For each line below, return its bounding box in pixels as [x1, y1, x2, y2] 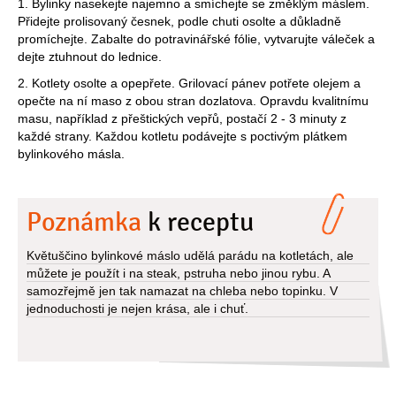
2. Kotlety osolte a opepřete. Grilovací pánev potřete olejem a [18, 76, 361, 91]
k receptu [141, 206, 254, 240]
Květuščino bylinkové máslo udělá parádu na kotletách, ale [27, 248, 354, 263]
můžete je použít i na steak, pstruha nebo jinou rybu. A [27, 266, 330, 281]
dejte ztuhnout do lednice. [18, 49, 162, 65]
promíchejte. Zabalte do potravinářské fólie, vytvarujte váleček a [18, 32, 375, 47]
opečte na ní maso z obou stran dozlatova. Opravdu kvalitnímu [18, 94, 369, 109]
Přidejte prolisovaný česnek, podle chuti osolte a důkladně [18, 14, 341, 29]
